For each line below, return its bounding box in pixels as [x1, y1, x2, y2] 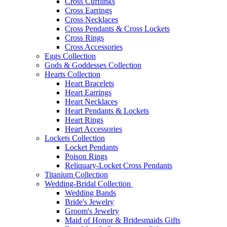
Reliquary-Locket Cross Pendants [65, 161, 172, 170]
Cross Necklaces [65, 15, 118, 24]
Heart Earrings [65, 88, 111, 97]
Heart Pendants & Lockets [65, 106, 149, 115]
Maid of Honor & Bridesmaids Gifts [65, 215, 180, 224]
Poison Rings [65, 152, 107, 161]
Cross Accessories [65, 42, 123, 51]
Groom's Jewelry [65, 206, 119, 215]
